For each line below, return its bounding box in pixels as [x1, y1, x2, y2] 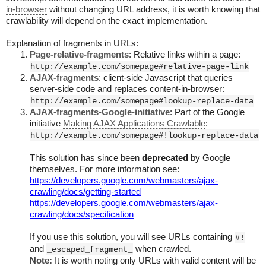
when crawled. [133, 244, 191, 254]
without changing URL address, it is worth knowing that [47, 5, 260, 14]
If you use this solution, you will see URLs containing [30, 232, 235, 242]
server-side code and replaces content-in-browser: [30, 84, 224, 94]
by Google [188, 153, 230, 163]
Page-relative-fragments [30, 50, 129, 59]
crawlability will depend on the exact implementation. [6, 16, 207, 26]
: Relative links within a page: [129, 50, 240, 59]
